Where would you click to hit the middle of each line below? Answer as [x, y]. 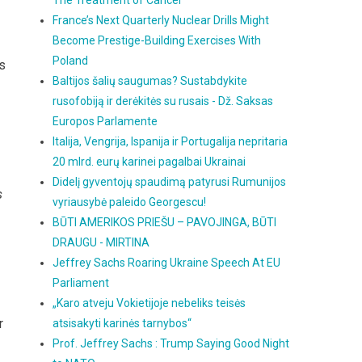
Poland [71, 61]
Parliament [81, 283]
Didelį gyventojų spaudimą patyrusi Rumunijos [170, 182]
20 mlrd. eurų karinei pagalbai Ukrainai [149, 162]
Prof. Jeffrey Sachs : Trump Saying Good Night [171, 343]
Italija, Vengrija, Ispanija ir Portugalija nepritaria [170, 141]
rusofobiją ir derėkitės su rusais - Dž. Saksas [163, 101]
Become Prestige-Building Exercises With [157, 40]
